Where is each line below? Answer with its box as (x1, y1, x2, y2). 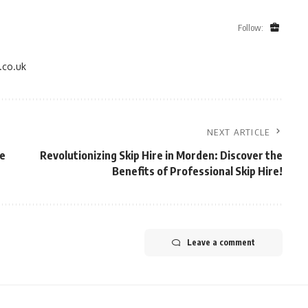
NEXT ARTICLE (207, 126, 270, 137)
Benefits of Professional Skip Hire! (111, 164, 283, 178)
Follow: (237, 21, 263, 33)
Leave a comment (186, 237, 255, 247)
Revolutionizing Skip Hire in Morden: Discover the (39, 148, 283, 162)
